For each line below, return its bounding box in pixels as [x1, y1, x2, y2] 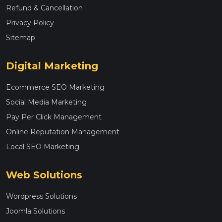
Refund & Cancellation [6, 3, 83, 13]
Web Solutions [6, 169, 82, 181]
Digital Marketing [6, 60, 98, 72]
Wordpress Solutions [6, 192, 77, 201]
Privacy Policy [6, 18, 54, 28]
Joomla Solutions [6, 207, 65, 216]
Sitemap [6, 33, 35, 43]
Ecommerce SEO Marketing [6, 83, 105, 92]
